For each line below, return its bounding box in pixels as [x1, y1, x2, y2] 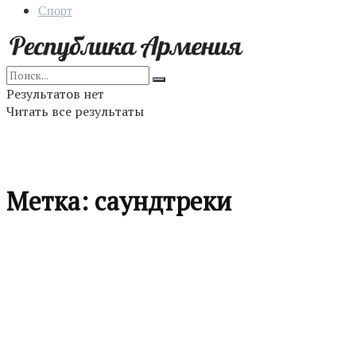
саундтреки [95, 184, 231, 219]
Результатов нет [6, 85, 104, 103]
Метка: [6, 184, 95, 219]
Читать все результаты [6, 103, 144, 120]
